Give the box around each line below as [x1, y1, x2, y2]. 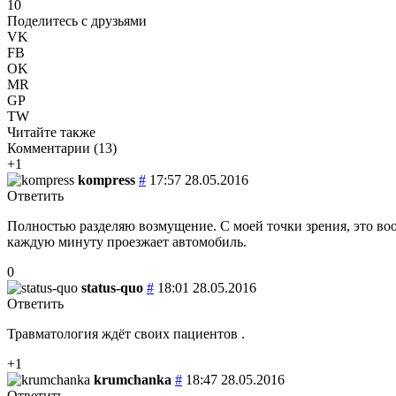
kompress [78, 171, 135, 187]
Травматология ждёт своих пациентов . [7, 325, 245, 341]
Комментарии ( [7, 140, 98, 156]
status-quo [81, 279, 143, 295]
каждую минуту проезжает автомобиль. [7, 233, 247, 249]
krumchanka [94, 371, 171, 387]
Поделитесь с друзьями [7, 12, 147, 28]
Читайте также [7, 124, 95, 140]
